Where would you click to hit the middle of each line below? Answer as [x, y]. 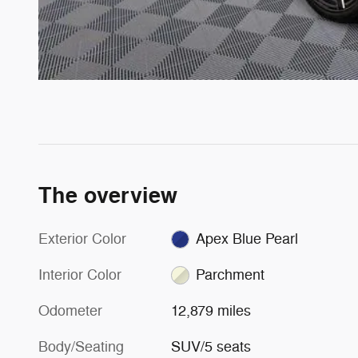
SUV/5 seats [211, 346]
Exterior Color [82, 239]
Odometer [70, 310]
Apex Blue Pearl [247, 239]
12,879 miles [211, 310]
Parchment [230, 274]
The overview [108, 196]
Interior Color [80, 274]
